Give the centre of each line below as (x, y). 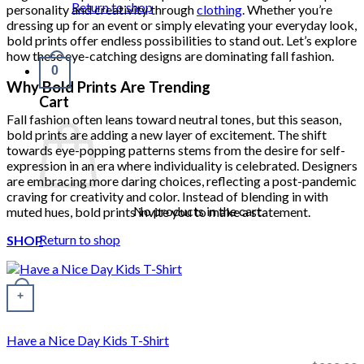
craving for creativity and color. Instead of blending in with (167, 197)
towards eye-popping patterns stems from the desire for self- (176, 150)
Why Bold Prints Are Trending (108, 87)
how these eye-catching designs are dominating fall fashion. (170, 55)
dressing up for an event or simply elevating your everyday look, (182, 24)
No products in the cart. (198, 210)
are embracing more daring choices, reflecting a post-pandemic (182, 181)
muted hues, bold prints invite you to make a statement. (158, 212)
